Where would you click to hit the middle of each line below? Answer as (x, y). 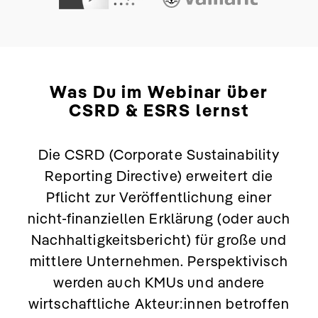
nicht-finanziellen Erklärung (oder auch (159, 218)
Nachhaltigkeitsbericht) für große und (159, 239)
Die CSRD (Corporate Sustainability (159, 154)
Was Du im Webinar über (159, 91)
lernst (220, 110)
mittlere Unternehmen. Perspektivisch (159, 261)
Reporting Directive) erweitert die (159, 175)
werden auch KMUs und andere (159, 282)
